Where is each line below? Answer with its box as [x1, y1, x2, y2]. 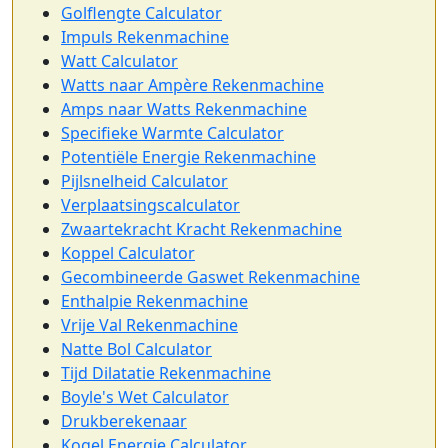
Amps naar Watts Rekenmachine [61, 98, 307, 121]
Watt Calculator [61, 50, 178, 73]
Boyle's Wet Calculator [61, 386, 229, 409]
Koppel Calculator [61, 242, 195, 265]
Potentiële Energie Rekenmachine [61, 146, 316, 169]
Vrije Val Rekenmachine [61, 314, 238, 337]
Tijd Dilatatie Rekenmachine [61, 362, 271, 385]
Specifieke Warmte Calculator [61, 122, 284, 145]
